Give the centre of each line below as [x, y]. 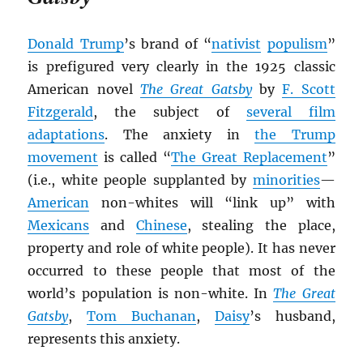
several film [290, 111]
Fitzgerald [61, 111]
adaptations [66, 134]
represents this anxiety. [104, 338]
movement [63, 157]
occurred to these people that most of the [181, 270]
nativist [237, 43]
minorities [286, 179]
